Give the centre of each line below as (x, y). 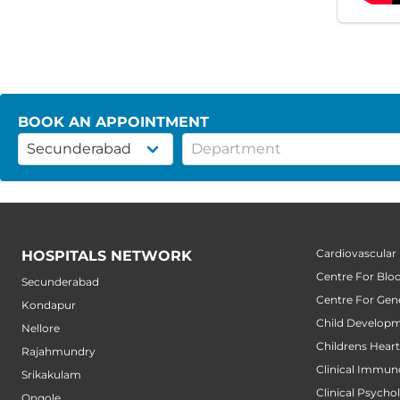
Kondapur (49, 304)
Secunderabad (60, 281)
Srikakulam (51, 374)
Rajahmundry (58, 351)
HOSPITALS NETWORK (107, 255)
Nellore (41, 328)
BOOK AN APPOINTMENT (113, 121)
